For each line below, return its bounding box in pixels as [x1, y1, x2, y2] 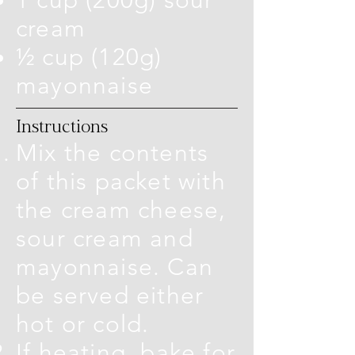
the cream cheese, [16, 195, 227, 224]
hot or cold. [16, 309, 157, 338]
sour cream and [16, 223, 193, 253]
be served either [16, 281, 204, 310]
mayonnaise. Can [16, 252, 213, 281]
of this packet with [16, 166, 226, 196]
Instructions [16, 119, 108, 136]
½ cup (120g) [16, 42, 162, 71]
